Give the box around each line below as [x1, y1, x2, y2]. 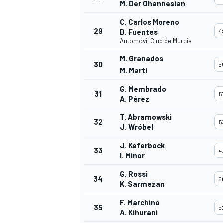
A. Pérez [120, 94, 149, 104]
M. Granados [120, 54, 163, 63]
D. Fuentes [120, 27, 158, 37]
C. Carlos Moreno [120, 17, 179, 27]
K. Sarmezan [120, 179, 165, 189]
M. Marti [120, 66, 147, 75]
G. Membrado [120, 84, 166, 94]
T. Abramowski [120, 112, 172, 122]
